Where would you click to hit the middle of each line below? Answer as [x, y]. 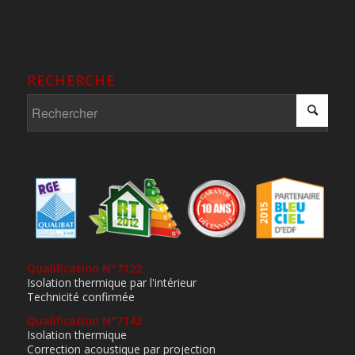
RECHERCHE [71, 80]
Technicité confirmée [80, 297]
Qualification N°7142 [84, 321]
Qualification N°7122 [84, 269]
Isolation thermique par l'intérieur [111, 283]
